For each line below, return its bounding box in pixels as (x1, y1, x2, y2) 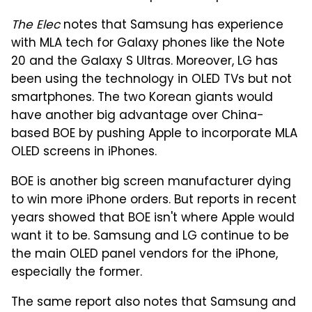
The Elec (11, 15, 60, 36)
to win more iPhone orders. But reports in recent (11, 190, 297, 210)
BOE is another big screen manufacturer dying (11, 172, 291, 192)
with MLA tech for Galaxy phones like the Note (11, 33, 285, 54)
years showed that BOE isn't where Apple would (11, 208, 295, 228)
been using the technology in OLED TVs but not (11, 70, 292, 90)
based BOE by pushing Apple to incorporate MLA (11, 124, 297, 144)
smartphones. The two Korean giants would (11, 88, 273, 108)
